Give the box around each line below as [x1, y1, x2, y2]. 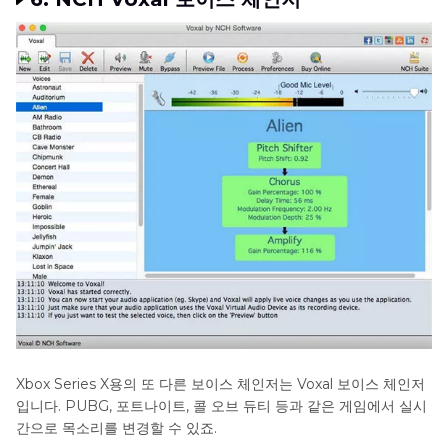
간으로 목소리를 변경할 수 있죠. [16, 418, 217, 437]
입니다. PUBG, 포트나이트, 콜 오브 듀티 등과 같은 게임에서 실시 [16, 396, 427, 415]
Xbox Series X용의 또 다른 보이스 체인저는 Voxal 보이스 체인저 [16, 374, 425, 393]
